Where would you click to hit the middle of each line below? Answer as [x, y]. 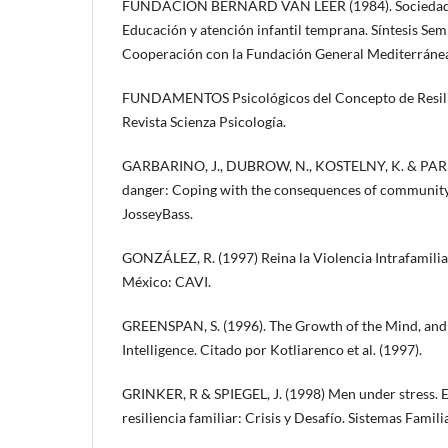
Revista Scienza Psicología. [204, 121]
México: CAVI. [166, 281]
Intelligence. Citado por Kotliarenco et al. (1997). [272, 349]
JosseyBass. [157, 213]
